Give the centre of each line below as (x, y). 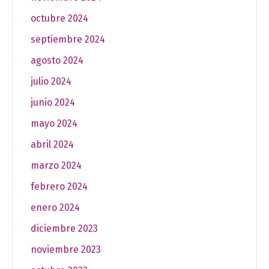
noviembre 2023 (66, 249)
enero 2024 (55, 207)
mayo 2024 (54, 123)
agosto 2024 (57, 60)
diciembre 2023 (64, 228)
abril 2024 (52, 144)
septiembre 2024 (68, 39)
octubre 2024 (59, 18)
